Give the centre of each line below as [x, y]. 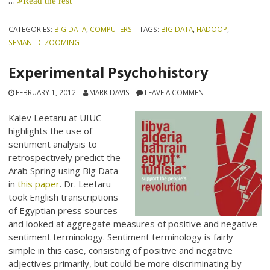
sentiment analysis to [53, 144]
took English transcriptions [64, 197]
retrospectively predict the [65, 158]
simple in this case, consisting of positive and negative [121, 250]
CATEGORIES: [32, 29]
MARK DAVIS [109, 92]
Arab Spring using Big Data [64, 171]
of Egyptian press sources [63, 211]
